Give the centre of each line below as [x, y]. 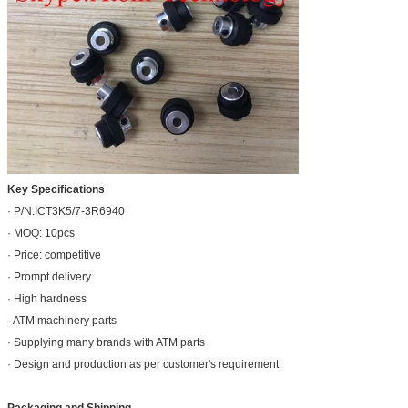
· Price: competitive [54, 255]
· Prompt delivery [49, 277]
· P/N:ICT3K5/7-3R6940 [66, 212]
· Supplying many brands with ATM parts [106, 343]
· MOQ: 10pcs [41, 234]
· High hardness [47, 299]
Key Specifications [56, 190]
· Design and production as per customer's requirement [143, 365]
